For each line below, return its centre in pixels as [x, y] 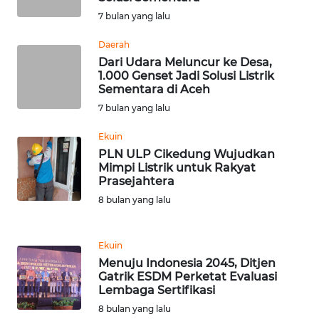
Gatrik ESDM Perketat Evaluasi [188, 276]
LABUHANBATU [61, 36]
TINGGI [45, 224]
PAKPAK [46, 276]
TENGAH [49, 103]
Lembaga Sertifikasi [157, 290]
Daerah [114, 44]
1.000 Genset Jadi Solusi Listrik [186, 75]
